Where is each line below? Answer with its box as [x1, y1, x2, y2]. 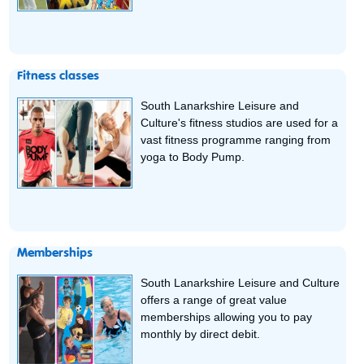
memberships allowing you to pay [141, 310, 313, 324]
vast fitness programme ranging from [141, 133, 331, 147]
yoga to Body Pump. [141, 150, 245, 164]
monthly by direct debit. [141, 327, 261, 341]
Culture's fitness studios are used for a [141, 116, 339, 130]
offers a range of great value [141, 293, 288, 307]
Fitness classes [17, 70, 100, 84]
